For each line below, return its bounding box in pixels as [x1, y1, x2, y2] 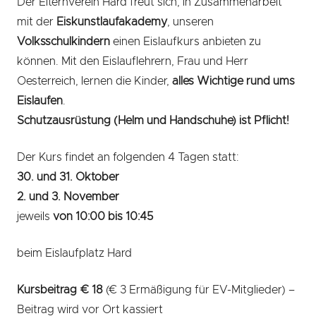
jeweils [17, 211, 50, 222]
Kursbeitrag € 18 [17, 284, 103, 296]
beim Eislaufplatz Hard [17, 248, 132, 259]
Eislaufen [17, 95, 63, 107]
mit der [17, 16, 56, 28]
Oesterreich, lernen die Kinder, [17, 75, 172, 87]
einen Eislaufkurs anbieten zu [110, 36, 261, 47]
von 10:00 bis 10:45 [50, 211, 153, 222]
